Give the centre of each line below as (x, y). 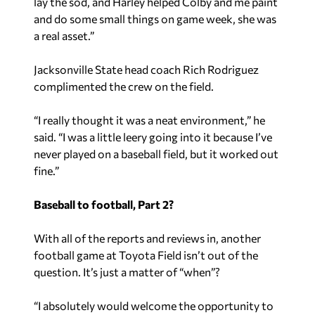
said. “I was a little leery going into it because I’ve (153, 137)
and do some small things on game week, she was (155, 19)
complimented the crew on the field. (124, 86)
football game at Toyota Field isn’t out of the (146, 255)
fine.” (46, 171)
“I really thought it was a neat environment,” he (149, 120)
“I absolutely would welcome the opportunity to (154, 306)
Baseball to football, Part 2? (104, 204)
